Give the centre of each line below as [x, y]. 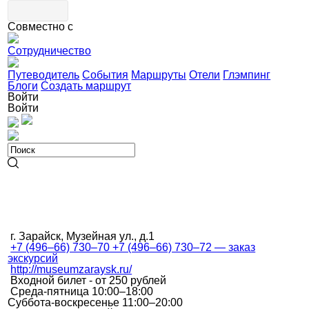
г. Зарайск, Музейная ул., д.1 [83, 236]
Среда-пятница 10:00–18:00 [82, 291]
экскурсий [33, 258]
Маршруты [159, 75]
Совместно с [41, 27]
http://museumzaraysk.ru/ [71, 269]
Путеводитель [44, 75]
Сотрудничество [50, 51]
